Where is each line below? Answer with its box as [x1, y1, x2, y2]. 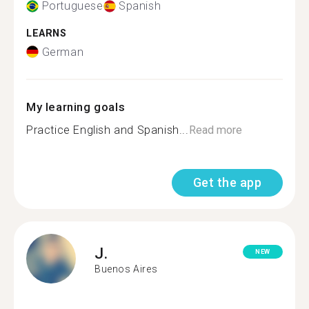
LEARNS [26, 28, 67, 39]
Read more [188, 123, 242, 137]
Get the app [192, 175, 261, 190]
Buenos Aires [94, 263, 158, 275]
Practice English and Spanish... [26, 123, 189, 137]
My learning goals [26, 99, 126, 114]
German [41, 45, 84, 59]
